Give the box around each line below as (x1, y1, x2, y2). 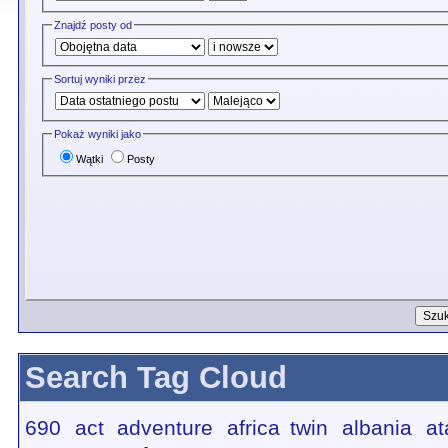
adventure (117, 416, 214, 439)
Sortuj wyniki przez (54, 73, 147, 86)
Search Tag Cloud (25, 360, 287, 395)
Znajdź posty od (54, 18, 133, 31)
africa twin (226, 416, 329, 439)
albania (341, 416, 412, 439)
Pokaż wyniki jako (54, 128, 142, 141)
